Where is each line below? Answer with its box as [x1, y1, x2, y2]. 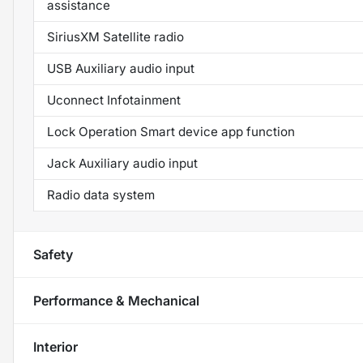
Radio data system [47, 186, 155, 203]
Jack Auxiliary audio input [47, 155, 198, 171]
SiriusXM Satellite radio [47, 28, 184, 45]
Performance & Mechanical [33, 292, 199, 309]
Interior [33, 338, 78, 355]
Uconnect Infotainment [47, 92, 181, 108]
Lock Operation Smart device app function [47, 123, 295, 139]
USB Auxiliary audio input [47, 60, 194, 76]
